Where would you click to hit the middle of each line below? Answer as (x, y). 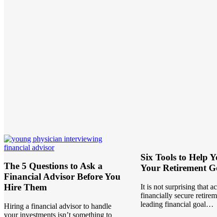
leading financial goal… (177, 204)
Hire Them (26, 187)
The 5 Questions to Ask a (54, 166)
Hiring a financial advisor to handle (58, 206)
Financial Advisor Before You (62, 177)
